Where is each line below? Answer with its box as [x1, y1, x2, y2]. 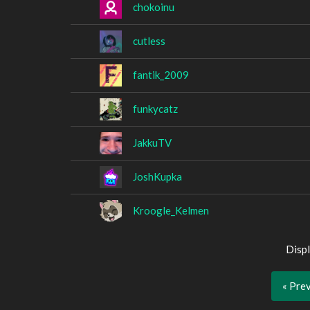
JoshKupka [133, 170, 182, 183]
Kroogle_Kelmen [133, 203, 209, 217]
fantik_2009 [133, 68, 189, 81]
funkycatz [133, 102, 178, 115]
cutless [133, 34, 165, 47]
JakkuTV [133, 136, 172, 149]
